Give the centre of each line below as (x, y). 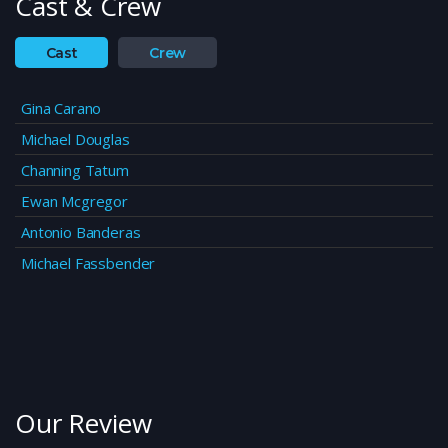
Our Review (83, 423)
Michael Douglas (75, 139)
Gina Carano (61, 108)
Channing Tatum (75, 170)
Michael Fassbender (88, 263)
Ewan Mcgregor (75, 201)
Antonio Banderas (81, 232)
